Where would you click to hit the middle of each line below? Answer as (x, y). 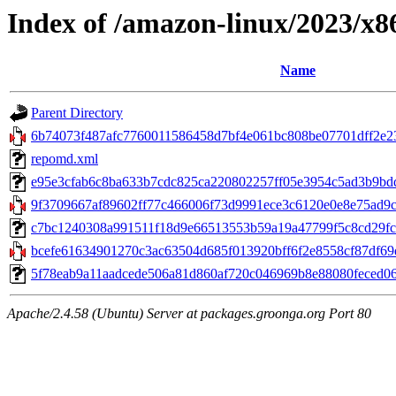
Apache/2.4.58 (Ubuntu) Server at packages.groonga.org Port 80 (189, 314)
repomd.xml (65, 159)
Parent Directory (77, 113)
